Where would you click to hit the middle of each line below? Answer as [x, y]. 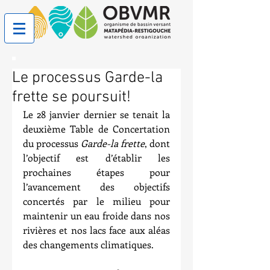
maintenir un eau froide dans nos [96, 215]
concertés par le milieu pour [96, 201]
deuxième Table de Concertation [96, 129]
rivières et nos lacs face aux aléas [96, 230]
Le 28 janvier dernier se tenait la [96, 114]
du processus [52, 143]
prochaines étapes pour [96, 172]
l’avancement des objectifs [96, 187]
